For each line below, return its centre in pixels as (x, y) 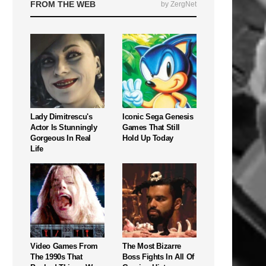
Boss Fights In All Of (158, 256)
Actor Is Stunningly (64, 127)
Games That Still (151, 127)
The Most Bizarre (152, 246)
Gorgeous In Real (61, 138)
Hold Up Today (148, 138)
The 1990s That (56, 256)
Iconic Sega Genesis (158, 116)
